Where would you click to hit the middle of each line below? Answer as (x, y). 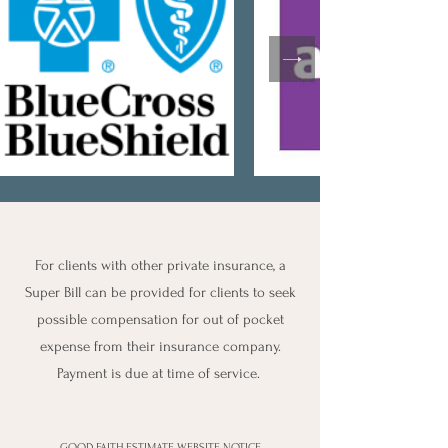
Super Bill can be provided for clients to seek (160, 292)
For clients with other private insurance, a (160, 265)
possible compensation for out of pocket (160, 319)
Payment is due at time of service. (160, 373)
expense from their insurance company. (160, 346)
